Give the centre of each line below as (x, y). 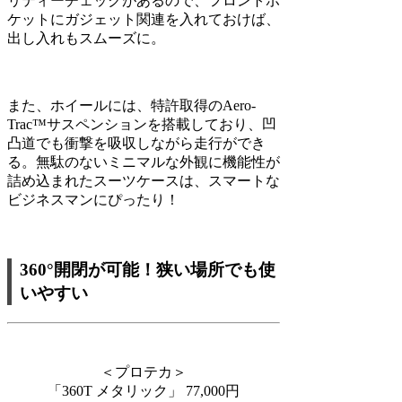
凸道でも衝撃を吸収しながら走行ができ (136, 143)
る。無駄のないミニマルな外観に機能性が (144, 162)
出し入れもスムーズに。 (86, 38)
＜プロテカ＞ (144, 372)
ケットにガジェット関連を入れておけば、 (144, 19)
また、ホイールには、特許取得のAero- (131, 105)
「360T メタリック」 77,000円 (144, 391)
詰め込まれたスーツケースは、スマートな (144, 180)
